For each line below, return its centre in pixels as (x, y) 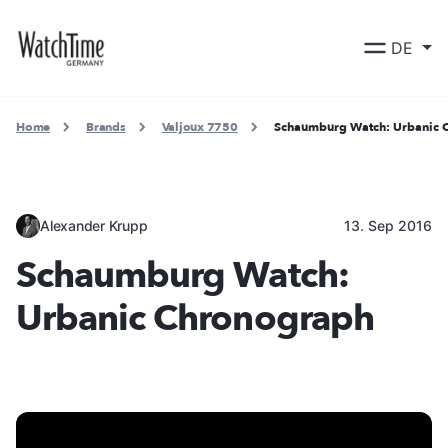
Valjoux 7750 (199, 127)
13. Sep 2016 (388, 225)
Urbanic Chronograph (195, 318)
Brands (106, 127)
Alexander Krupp (94, 225)
